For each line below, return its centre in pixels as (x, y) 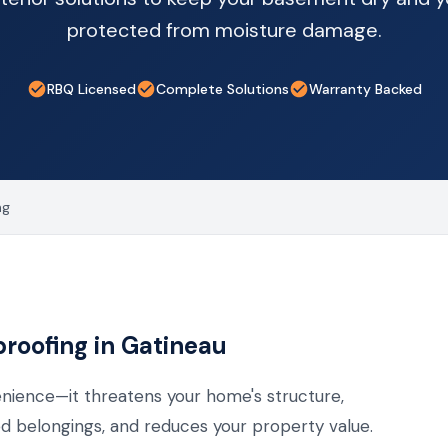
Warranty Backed (365, 89)
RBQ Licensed (91, 89)
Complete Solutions (222, 89)
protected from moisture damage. (224, 30)
